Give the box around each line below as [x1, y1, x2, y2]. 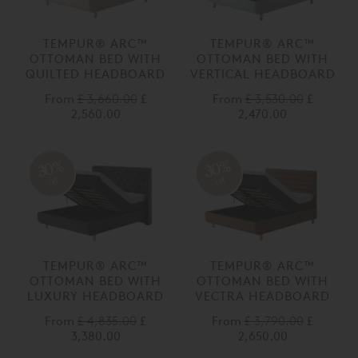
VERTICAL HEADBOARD [189, 66, 336, 82]
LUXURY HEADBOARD [27, 288, 164, 304]
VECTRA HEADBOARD [195, 288, 330, 304]
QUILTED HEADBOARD [26, 66, 165, 82]
